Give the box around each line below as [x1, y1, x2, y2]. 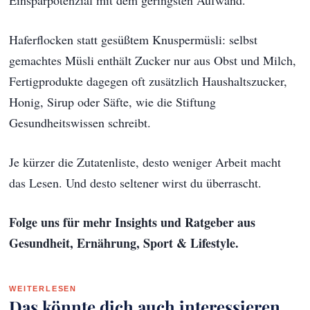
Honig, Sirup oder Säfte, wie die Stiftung [9, 93, 217, 110]
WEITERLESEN [9, 284, 77, 293]
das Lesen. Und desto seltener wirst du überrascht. [9, 174, 262, 191]
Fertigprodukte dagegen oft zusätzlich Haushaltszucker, [9, 72, 288, 89]
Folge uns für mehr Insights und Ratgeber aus [9, 212, 256, 231]
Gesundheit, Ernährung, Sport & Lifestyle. [9, 233, 239, 252]
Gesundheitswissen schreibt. [9, 113, 152, 131]
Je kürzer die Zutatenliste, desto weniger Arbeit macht [9, 153, 282, 170]
